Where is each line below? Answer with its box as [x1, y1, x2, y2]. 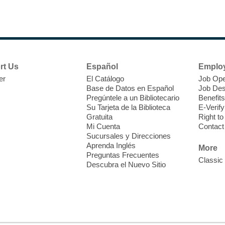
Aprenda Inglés [86, 141, 136, 150]
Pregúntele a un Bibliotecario [86, 93, 180, 102]
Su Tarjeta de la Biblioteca [86, 102, 171, 111]
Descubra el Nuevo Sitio [86, 160, 166, 169]
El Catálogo [86, 74, 125, 83]
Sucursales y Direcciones [86, 131, 171, 140]
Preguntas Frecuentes [86, 150, 160, 159]
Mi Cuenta [86, 122, 121, 131]
